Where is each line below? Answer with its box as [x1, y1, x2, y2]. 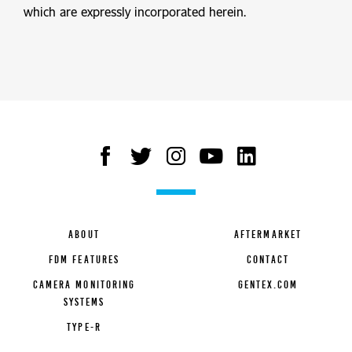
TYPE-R [67, 321, 101, 333]
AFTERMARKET [233, 228, 302, 240]
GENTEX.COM [237, 278, 299, 291]
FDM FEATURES [48, 253, 120, 266]
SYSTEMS [63, 295, 105, 308]
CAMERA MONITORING [32, 278, 136, 291]
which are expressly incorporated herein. [24, 2, 246, 20]
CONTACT [246, 253, 290, 266]
